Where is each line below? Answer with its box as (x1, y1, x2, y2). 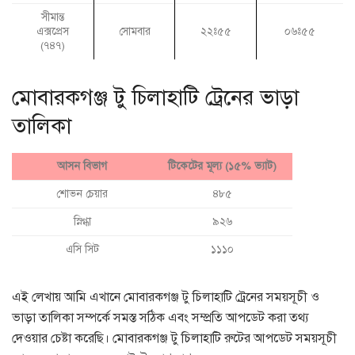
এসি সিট (65, 242, 99, 257)
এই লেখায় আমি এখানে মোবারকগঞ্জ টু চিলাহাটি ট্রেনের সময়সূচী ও (12, 289, 319, 306)
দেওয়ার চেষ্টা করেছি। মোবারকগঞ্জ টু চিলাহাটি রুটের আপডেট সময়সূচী (12, 330, 337, 347)
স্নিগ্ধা (73, 215, 91, 229)
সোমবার (118, 24, 151, 38)
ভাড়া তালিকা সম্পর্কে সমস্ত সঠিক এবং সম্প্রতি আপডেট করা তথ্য (12, 310, 309, 326)
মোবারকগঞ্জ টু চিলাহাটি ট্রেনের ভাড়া (12, 84, 299, 112)
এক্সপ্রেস (36, 25, 69, 39)
